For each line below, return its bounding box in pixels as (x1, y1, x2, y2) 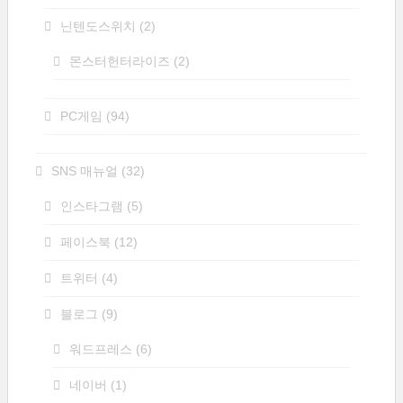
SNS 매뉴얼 (51, 164, 118, 178)
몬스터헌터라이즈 (69, 54, 170, 68)
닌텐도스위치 (60, 19, 136, 33)
